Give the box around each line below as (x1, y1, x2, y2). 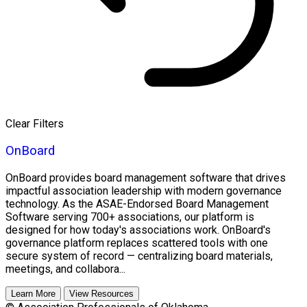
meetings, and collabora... (5, 262, 125, 275)
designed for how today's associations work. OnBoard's (5, 223, 271, 236)
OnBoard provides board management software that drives (5, 171, 286, 184)
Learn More (11, 288, 56, 299)
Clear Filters (5, 117, 64, 131)
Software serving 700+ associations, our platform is (5, 210, 254, 223)
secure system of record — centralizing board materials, (5, 249, 273, 262)
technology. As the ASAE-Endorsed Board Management (5, 197, 269, 210)
